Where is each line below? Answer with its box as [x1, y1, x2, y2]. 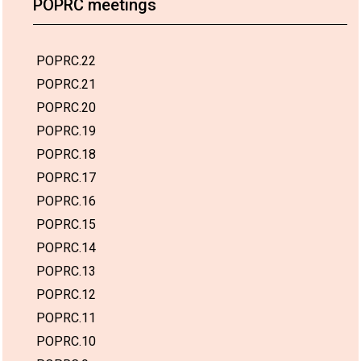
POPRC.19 [36, 122, 96, 139]
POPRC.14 [36, 239, 96, 255]
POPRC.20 [36, 99, 96, 115]
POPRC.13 [36, 263, 96, 279]
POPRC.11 [36, 309, 96, 326]
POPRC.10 [36, 333, 96, 349]
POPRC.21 [36, 76, 96, 92]
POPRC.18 [36, 146, 96, 162]
